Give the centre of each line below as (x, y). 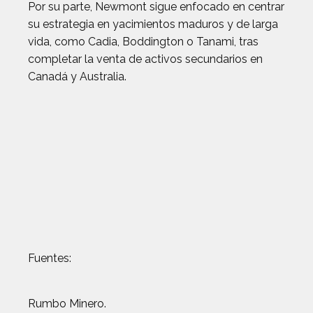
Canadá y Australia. (77, 77)
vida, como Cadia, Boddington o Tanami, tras (143, 42)
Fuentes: (50, 258)
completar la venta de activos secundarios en (145, 59)
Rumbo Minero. (67, 304)
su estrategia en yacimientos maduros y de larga (153, 24)
